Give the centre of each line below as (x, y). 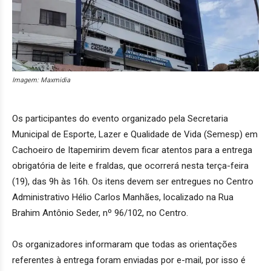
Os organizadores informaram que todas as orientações (125, 244)
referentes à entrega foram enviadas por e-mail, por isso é (129, 260)
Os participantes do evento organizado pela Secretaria (120, 118)
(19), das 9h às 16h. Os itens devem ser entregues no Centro (133, 181)
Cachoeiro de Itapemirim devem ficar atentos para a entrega (132, 150)
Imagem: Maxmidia (41, 80)
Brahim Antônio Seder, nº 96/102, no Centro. (100, 213)
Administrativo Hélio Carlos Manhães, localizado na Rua (123, 197)
